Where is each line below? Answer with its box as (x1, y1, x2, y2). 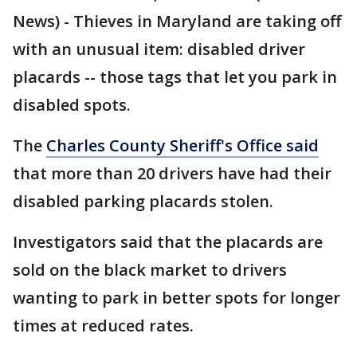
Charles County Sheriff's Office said (46, 135, 319, 156)
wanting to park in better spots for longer (13, 287, 340, 308)
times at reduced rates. (13, 315, 194, 336)
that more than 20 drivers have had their (13, 163, 331, 184)
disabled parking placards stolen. (13, 190, 273, 212)
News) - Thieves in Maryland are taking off (13, 10, 341, 32)
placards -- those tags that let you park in (13, 66, 337, 88)
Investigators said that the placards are (13, 231, 323, 253)
